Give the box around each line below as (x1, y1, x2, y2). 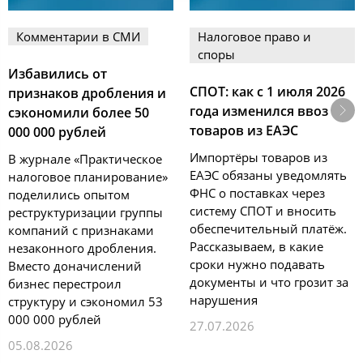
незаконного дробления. (8, 239, 156, 256)
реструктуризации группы (8, 203, 163, 220)
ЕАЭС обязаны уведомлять (190, 166, 347, 183)
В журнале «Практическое (8, 150, 162, 167)
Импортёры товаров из (190, 148, 327, 165)
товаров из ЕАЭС (190, 121, 298, 139)
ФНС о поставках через (190, 184, 325, 201)
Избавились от (8, 64, 107, 83)
